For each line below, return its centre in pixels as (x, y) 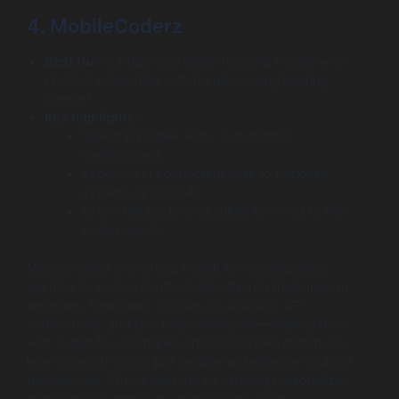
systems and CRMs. (142, 193)
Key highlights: (91, 118)
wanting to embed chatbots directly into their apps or (188, 287)
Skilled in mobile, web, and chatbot (187, 137)
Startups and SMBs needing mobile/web (222, 62)
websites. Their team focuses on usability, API (165, 306)
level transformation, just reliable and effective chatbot (190, 362)
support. (70, 99)
